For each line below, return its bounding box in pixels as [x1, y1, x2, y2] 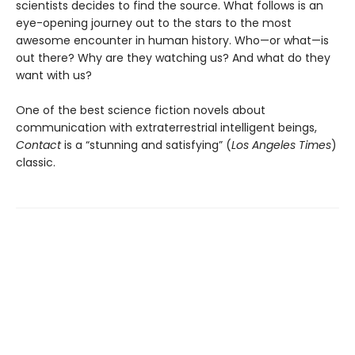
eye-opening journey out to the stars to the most [16, 15, 292, 32]
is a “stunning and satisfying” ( [61, 137, 231, 154]
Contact [16, 137, 61, 154]
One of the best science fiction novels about [16, 102, 265, 119]
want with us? [16, 67, 92, 84]
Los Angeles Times [231, 137, 331, 154]
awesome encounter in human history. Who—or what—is [16, 32, 329, 49]
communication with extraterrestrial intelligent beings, [16, 120, 317, 136]
